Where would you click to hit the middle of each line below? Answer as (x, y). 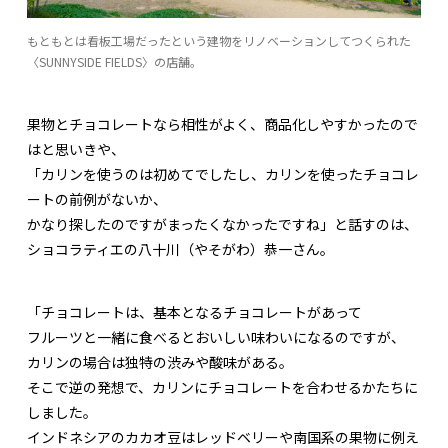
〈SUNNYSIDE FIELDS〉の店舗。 (114, 62)
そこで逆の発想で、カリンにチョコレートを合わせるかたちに (222, 387)
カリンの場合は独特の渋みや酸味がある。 (160, 362)
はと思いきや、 (76, 149)
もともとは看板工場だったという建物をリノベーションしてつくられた (219, 41)
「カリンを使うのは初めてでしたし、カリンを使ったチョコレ (223, 174)
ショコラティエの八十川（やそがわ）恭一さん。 (180, 249)
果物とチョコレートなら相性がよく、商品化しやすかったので (222, 124)
